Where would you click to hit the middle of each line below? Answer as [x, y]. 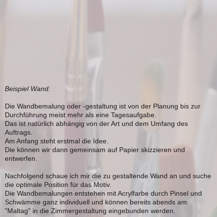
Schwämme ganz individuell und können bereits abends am [96, 202]
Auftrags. [19, 132]
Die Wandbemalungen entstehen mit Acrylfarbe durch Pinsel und [103, 194]
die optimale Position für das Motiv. [58, 185]
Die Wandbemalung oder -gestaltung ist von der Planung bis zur [103, 106]
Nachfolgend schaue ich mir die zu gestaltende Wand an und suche [108, 176]
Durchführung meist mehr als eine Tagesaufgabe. [82, 115]
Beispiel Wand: [28, 89]
